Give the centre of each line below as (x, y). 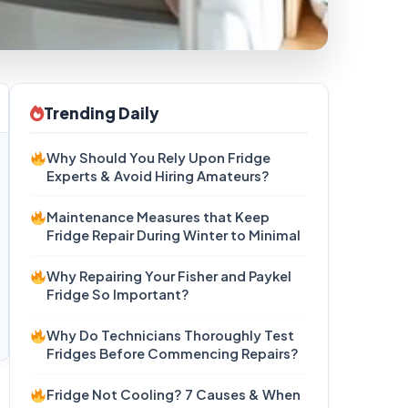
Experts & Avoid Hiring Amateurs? (158, 176)
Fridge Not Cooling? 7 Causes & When (174, 394)
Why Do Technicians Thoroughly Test (171, 335)
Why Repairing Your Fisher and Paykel (169, 276)
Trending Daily (102, 113)
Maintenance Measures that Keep (158, 217)
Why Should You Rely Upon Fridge (159, 158)
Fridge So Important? (118, 294)
